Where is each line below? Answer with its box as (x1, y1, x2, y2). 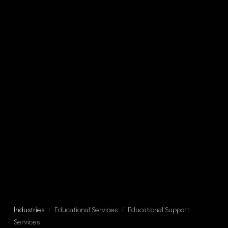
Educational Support (127, 206, 189, 215)
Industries (13, 206, 44, 215)
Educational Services (54, 206, 118, 215)
